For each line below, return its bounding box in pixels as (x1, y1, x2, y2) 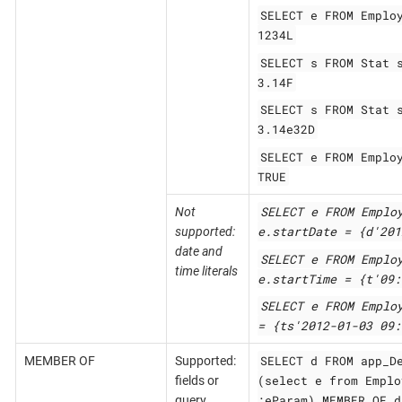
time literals (174, 263, 238, 278)
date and (174, 243, 223, 258)
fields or (174, 372, 219, 388)
